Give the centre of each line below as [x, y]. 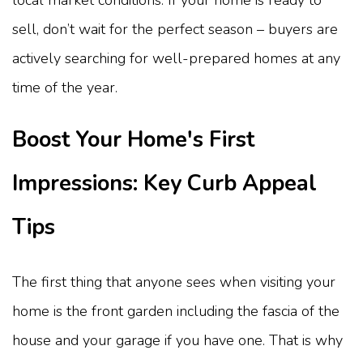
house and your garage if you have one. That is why [177, 340]
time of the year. [65, 87]
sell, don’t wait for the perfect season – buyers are [175, 29]
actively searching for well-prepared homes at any [176, 58]
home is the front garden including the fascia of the [176, 311]
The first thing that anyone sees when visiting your [174, 282]
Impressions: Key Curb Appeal [164, 183]
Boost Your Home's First [133, 139]
